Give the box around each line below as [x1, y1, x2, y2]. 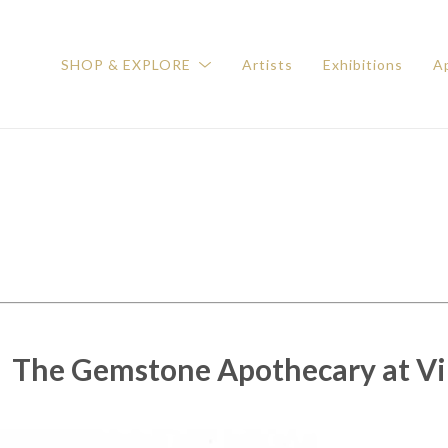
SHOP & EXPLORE [61, 56, 195, 74]
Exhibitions [323, 56, 403, 74]
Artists [242, 56, 293, 74]
